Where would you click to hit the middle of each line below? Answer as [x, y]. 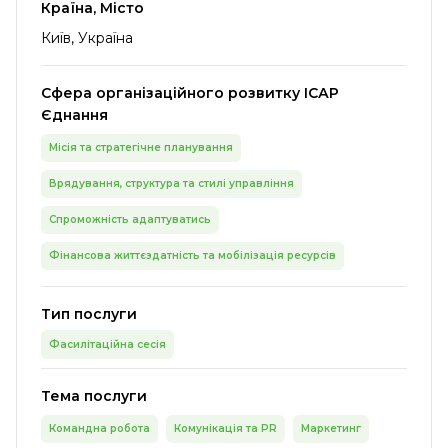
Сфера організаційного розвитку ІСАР [190, 93]
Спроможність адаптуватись [130, 219]
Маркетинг [331, 428]
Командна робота [99, 428]
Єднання [74, 115]
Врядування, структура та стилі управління [171, 183]
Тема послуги [94, 396]
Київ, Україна [87, 38]
